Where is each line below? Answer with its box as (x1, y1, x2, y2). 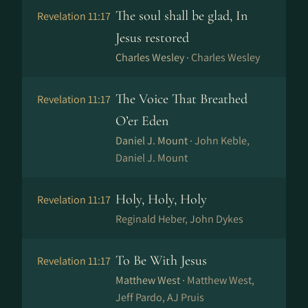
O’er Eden (115, 113, 168, 129)
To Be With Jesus (115, 252, 207, 269)
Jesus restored (115, 30, 189, 46)
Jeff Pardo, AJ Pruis (115, 290, 204, 305)
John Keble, (195, 133, 250, 148)
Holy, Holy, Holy (115, 191, 207, 208)
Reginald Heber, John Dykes (115, 212, 243, 226)
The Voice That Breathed (115, 91, 247, 107)
